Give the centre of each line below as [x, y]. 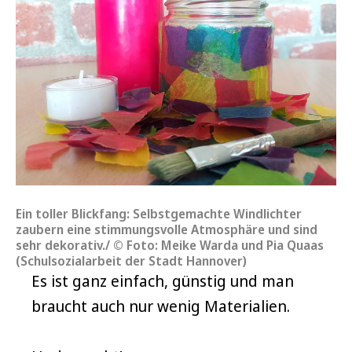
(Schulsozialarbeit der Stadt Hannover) [131, 261]
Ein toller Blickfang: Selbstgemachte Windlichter [159, 214]
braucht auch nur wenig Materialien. [161, 306]
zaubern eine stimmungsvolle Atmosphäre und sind [167, 229]
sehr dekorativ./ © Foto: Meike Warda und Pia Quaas [170, 245]
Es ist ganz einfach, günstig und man [163, 281]
